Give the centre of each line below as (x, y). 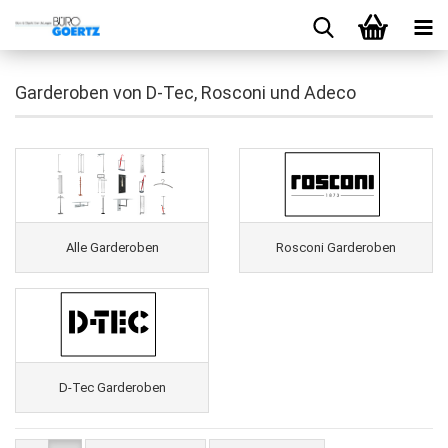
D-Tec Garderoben (112, 387)
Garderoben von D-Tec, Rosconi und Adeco (185, 92)
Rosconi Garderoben (336, 247)
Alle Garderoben (112, 247)
